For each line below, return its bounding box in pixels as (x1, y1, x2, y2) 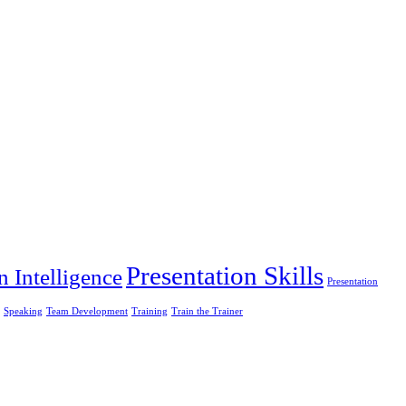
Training (131, 305, 168, 316)
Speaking (4, 305, 43, 316)
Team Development (46, 305, 128, 316)
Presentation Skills (126, 260, 324, 290)
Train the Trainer (171, 305, 243, 316)
